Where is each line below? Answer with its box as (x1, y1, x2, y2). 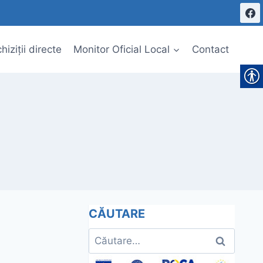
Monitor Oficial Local (73, 43, 170, 55)
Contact (191, 43, 229, 55)
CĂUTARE (89, 207, 146, 221)
